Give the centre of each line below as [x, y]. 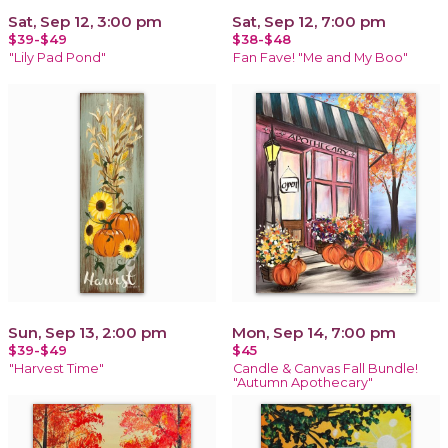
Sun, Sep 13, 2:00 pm [87, 332]
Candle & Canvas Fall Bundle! [325, 368]
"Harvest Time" [56, 368]
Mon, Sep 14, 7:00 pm [314, 332]
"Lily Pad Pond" [57, 57]
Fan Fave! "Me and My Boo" [320, 57]
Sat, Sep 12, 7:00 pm [309, 21]
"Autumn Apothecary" [303, 382]
